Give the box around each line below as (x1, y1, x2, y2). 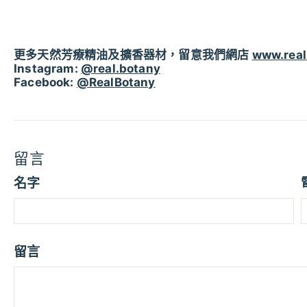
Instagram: (14, 61, 78, 75)
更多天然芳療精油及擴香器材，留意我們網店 (14, 47, 252, 62)
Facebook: (14, 75, 74, 89)
